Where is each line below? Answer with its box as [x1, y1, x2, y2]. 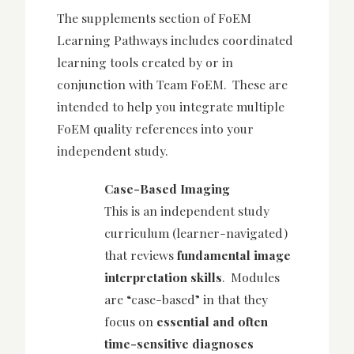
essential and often [156, 313, 268, 330]
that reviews [104, 247, 177, 264]
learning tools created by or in [57, 53, 233, 70]
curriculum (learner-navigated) [104, 224, 288, 242]
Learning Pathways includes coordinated [57, 31, 293, 48]
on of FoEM [185, 9, 251, 26]
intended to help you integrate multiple [57, 97, 284, 115]
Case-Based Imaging [104, 180, 230, 198]
